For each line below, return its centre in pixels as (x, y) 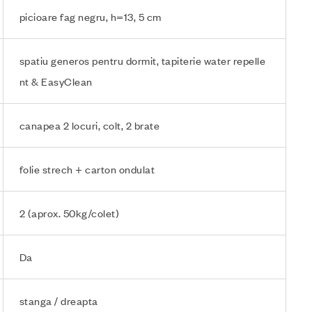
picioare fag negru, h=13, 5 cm (90, 16)
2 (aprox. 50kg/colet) (69, 213)
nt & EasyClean (56, 81)
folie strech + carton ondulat (87, 169)
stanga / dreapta (58, 301)
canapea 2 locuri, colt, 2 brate (89, 125)
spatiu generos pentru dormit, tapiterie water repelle (142, 60)
